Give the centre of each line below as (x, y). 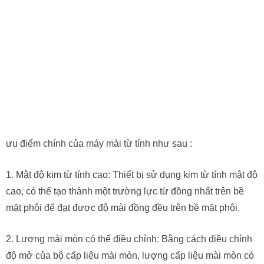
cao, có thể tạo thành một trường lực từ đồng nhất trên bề (125, 191)
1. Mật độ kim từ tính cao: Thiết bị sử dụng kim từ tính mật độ (132, 174)
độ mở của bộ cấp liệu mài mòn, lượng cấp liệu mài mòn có (130, 255)
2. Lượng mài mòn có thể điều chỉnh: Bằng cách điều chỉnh (129, 239)
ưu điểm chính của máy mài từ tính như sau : (99, 143)
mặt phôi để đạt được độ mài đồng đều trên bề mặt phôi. (123, 207)
